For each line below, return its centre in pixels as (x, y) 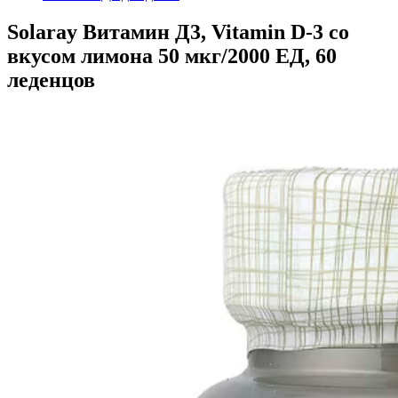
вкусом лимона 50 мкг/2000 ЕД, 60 (172, 56)
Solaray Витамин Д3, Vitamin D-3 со (178, 32)
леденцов (51, 80)
